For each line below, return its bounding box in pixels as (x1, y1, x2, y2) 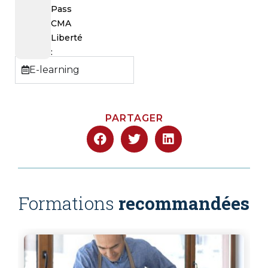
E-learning (29, 63, 80, 75)
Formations (19, 191, 114, 215)
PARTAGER (105, 112, 163, 124)
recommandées (114, 191, 249, 215)
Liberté (51, 32, 83, 43)
